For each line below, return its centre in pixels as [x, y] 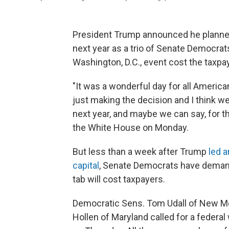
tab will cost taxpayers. [119, 179]
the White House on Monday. [131, 127]
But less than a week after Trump [141, 151]
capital [86, 165]
